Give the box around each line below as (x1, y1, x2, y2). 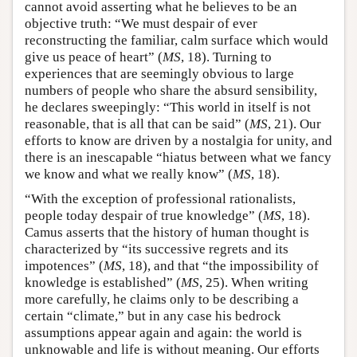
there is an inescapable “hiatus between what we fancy (25, 150, 331, 166)
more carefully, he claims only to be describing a (25, 292, 299, 308)
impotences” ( (25, 258, 104, 274)
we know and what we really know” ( (25, 167, 233, 182)
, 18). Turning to (181, 49, 272, 65)
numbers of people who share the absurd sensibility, (25, 83, 317, 99)
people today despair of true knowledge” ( (25, 208, 263, 224)
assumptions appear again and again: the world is (25, 325, 302, 341)
